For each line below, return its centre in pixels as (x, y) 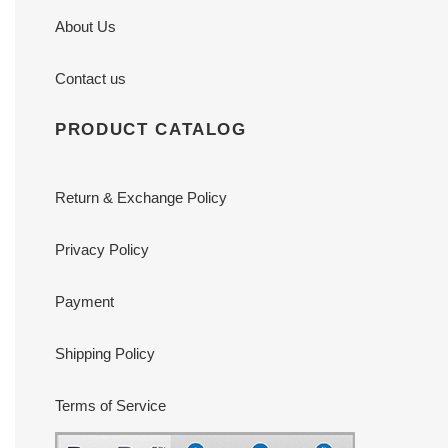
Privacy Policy (102, 249)
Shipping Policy (105, 353)
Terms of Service (110, 405)
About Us (85, 27)
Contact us (90, 79)
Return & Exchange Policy (141, 197)
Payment (84, 301)
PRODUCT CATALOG (151, 129)
